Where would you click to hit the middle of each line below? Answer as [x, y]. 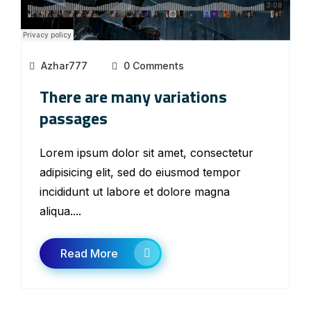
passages [74, 118]
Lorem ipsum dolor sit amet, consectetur [146, 152]
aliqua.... [60, 211]
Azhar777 [64, 65]
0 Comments [152, 65]
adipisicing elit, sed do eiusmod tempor [140, 172]
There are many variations [133, 96]
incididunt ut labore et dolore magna [135, 191]
